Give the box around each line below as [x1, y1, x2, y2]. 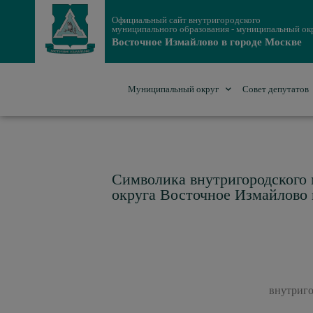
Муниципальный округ [128, 85, 219, 94]
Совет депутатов [242, 85, 310, 94]
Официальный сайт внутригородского [112, 15, 261, 25]
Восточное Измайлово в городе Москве [112, 36, 303, 48]
